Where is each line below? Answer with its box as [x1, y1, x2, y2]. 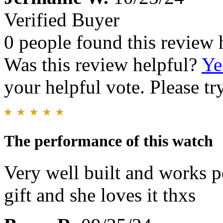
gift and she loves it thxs [4, 184, 196, 206]
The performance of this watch [4, 131, 213, 150]
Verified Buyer [4, 9, 119, 31]
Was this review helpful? [4, 54, 202, 76]
